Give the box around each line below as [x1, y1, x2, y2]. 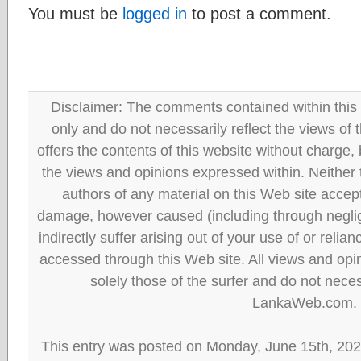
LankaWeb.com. [251, 294, 357, 311]
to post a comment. [187, 4, 331, 23]
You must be [28, 4, 122, 23]
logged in [122, 4, 187, 23]
